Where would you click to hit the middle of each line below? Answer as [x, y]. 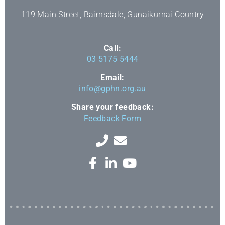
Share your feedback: [113, 107]
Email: [113, 78]
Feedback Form [113, 119]
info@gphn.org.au [113, 89]
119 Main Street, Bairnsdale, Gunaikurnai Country [113, 15]
